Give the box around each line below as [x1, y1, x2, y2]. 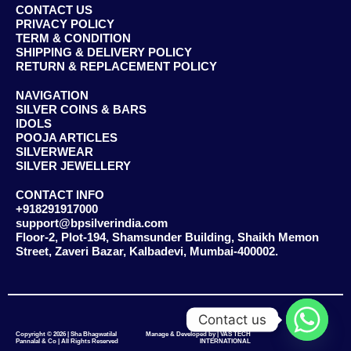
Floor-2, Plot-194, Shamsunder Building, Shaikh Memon [16, 231, 319, 244]
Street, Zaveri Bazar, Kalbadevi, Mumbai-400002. [16, 245, 278, 259]
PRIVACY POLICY [16, 18, 114, 31]
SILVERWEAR [16, 146, 93, 159]
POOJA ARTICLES [16, 132, 118, 145]
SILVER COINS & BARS [16, 103, 147, 117]
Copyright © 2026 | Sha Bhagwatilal [16, 331, 117, 338]
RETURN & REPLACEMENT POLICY [16, 60, 217, 74]
